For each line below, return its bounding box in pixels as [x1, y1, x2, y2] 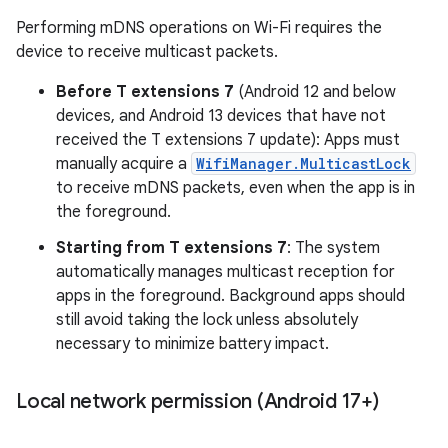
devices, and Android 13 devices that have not [56, 106, 386, 126]
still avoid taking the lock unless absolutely [56, 310, 358, 330]
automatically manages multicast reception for [56, 262, 395, 282]
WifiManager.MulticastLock [196, 154, 411, 173]
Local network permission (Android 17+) [16, 389, 379, 414]
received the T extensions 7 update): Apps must [56, 130, 400, 150]
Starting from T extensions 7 [56, 238, 287, 258]
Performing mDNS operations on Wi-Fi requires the [16, 18, 382, 38]
